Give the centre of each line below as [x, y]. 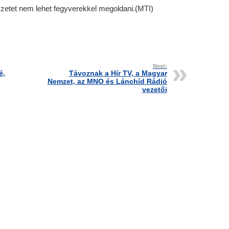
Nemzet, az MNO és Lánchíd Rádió [107, 81]
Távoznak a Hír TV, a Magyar [118, 73]
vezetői [154, 89]
